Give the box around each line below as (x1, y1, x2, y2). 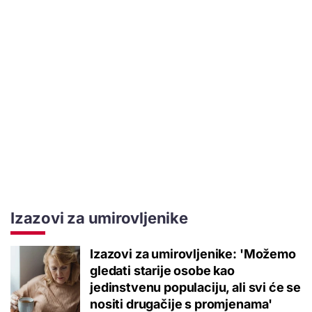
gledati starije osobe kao (90, 263, 235, 278)
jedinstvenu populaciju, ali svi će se (90, 279, 302, 295)
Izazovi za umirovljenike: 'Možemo (90, 246, 296, 261)
